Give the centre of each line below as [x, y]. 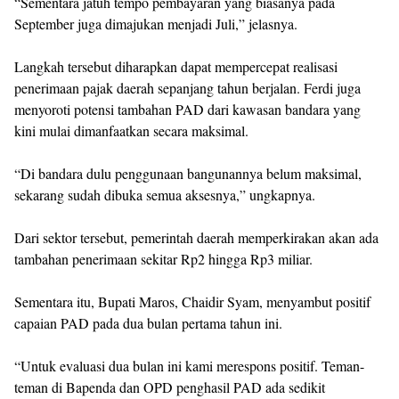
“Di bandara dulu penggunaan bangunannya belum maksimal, [188, 174]
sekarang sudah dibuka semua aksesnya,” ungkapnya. [165, 195]
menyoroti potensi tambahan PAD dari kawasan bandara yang [187, 110]
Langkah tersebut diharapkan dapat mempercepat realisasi [176, 67]
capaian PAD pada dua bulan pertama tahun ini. [148, 323]
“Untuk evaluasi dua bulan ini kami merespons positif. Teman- [189, 366]
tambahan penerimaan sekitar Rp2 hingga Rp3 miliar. [163, 259]
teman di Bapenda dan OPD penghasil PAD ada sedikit [170, 387]
